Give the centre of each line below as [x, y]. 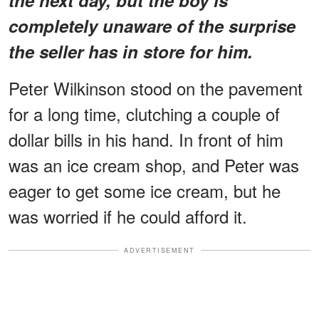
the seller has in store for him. [131, 51]
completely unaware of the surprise [152, 25]
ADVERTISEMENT [159, 250]
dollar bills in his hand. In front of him [146, 139]
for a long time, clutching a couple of [144, 113]
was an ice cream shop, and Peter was [154, 164]
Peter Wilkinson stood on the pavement [156, 88]
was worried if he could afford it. [128, 216]
